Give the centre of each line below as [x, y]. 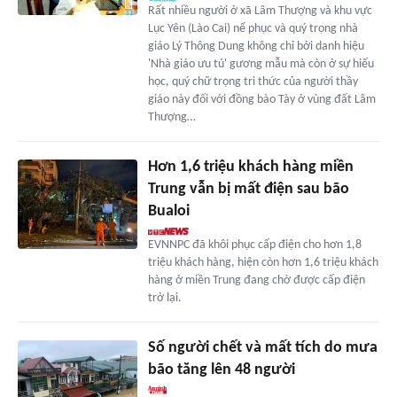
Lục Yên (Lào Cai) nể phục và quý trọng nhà [253, 29]
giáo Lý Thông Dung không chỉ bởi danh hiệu [256, 47]
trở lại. [164, 299]
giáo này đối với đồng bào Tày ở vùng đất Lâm [261, 100]
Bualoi [168, 212]
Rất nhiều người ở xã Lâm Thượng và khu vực [260, 12]
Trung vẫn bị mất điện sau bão [248, 190]
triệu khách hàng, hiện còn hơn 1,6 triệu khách [263, 263]
